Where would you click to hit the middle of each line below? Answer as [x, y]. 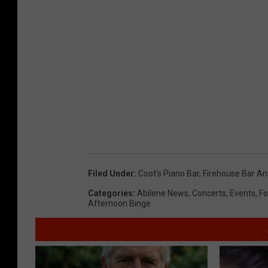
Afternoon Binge [119, 203]
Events [243, 193]
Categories [110, 193]
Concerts [209, 193]
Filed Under [111, 173]
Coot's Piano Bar [169, 173]
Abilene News [163, 193]
